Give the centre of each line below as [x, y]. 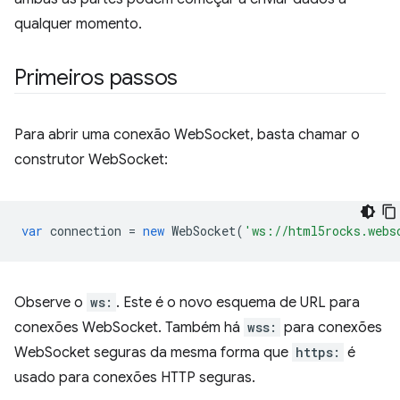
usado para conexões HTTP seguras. [135, 378]
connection [86, 231]
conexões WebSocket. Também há [129, 328]
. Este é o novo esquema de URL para [238, 303]
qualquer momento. [78, 24]
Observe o [50, 303]
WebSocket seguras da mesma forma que [153, 353]
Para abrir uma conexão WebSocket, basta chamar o [187, 135]
